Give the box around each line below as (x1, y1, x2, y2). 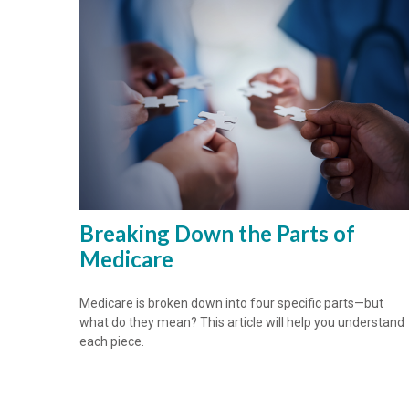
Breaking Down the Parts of (79, 219, 355, 246)
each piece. (79, 333, 144, 349)
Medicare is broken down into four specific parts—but (79, 295, 383, 310)
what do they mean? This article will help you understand (79, 314, 404, 330)
